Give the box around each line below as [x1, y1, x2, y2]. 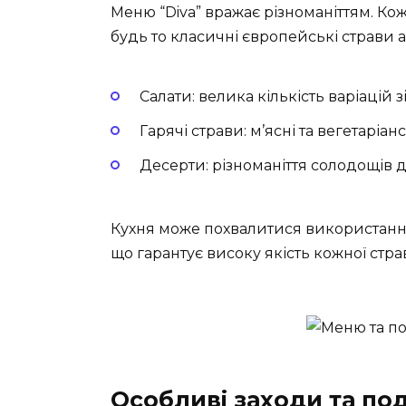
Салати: [140, 87, 195, 105]
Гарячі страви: [140, 121, 246, 140]
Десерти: [140, 156, 208, 174]
